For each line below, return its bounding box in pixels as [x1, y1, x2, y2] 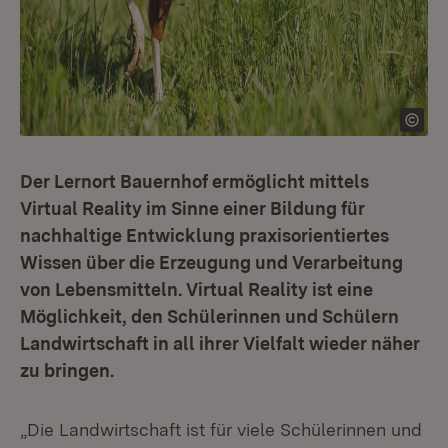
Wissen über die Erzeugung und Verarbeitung [20, 252, 403, 273]
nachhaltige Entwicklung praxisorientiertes [20, 225, 389, 246]
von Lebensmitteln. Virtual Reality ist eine [20, 279, 373, 300]
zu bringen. [20, 360, 114, 381]
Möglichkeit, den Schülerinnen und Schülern [20, 306, 399, 327]
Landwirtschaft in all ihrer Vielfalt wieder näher [20, 333, 420, 354]
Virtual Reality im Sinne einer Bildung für [20, 198, 365, 219]
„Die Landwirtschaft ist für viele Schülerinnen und [20, 419, 422, 440]
